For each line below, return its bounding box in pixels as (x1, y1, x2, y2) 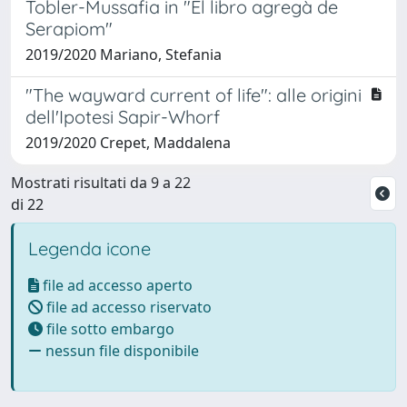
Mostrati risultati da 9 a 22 (11, 172, 191, 193)
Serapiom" (25, 16, 113, 40)
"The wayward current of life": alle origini (25, 83, 362, 106)
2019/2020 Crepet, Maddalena (25, 132, 231, 153)
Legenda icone (28, 236, 151, 260)
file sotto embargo (43, 318, 174, 339)
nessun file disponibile (42, 340, 199, 361)
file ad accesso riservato (43, 296, 212, 317)
